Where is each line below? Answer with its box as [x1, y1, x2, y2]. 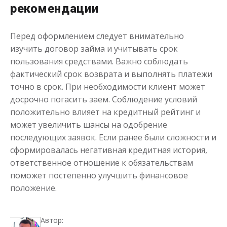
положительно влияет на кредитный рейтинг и [10, 106, 201, 118]
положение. [10, 182, 57, 194]
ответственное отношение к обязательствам [10, 157, 193, 168]
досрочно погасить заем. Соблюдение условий [10, 94, 197, 105]
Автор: [41, 215, 63, 225]
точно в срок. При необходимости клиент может [10, 81, 205, 92]
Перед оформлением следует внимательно [10, 30, 184, 42]
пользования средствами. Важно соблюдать [10, 56, 188, 67]
